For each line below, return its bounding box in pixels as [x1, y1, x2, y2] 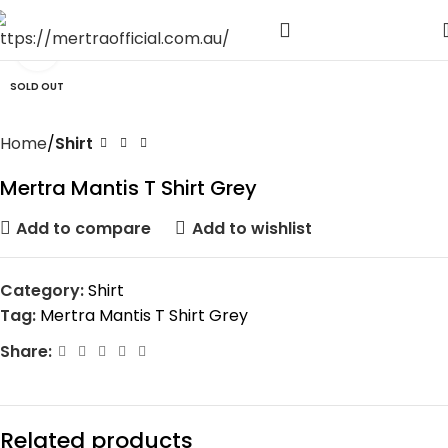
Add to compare [16, 216, 152, 240]
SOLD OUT [10, 79, 64, 94]
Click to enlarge [59, 38, 180, 59]
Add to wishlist [191, 216, 312, 240]
